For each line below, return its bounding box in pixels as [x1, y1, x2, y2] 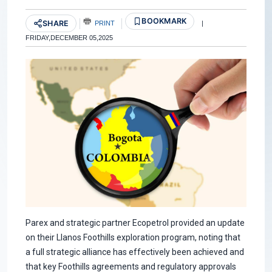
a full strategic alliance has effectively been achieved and [25, 247, 244, 257]
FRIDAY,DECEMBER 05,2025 [25, 34, 113, 42]
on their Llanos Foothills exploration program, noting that [25, 233, 240, 243]
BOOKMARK [141, 16, 187, 25]
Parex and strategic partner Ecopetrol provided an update [25, 218, 245, 228]
